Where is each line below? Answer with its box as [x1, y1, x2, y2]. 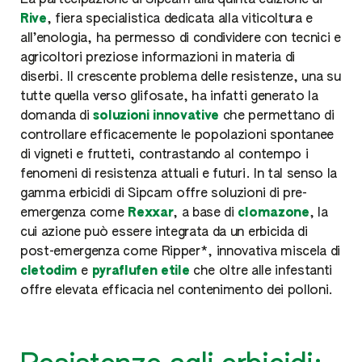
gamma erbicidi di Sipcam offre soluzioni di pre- [20, 187, 307, 200]
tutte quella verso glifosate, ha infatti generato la [20, 90, 318, 103]
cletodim [20, 265, 82, 278]
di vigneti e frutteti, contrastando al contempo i [20, 149, 309, 162]
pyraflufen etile [91, 265, 194, 278]
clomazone [238, 207, 309, 220]
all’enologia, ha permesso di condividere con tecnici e [20, 32, 341, 45]
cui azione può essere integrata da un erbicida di [20, 226, 308, 239]
